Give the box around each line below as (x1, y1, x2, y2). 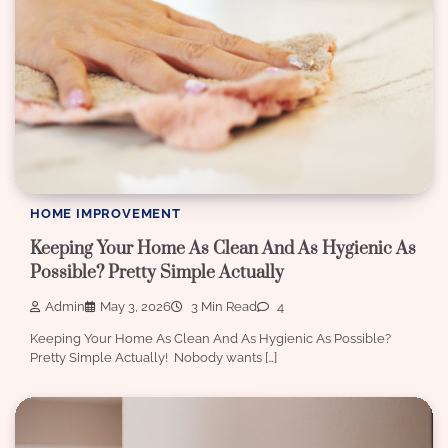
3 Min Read (188, 299, 257, 315)
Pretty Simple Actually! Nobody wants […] (30, 350, 277, 366)
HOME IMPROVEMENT (30, 206, 181, 222)
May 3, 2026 (100, 299, 171, 315)
